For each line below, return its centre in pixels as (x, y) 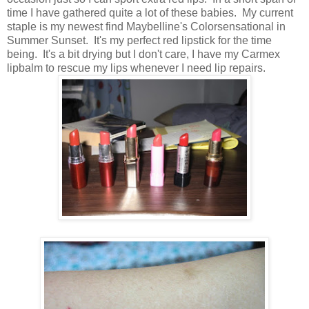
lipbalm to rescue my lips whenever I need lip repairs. (136, 68)
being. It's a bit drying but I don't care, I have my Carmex (143, 54)
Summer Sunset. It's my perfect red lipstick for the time (139, 41)
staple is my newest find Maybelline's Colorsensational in (146, 27)
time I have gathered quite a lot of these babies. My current (150, 13)
